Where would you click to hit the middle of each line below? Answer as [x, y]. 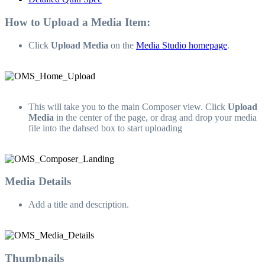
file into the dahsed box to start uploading [105, 128]
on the [122, 45]
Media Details [38, 182]
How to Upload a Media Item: [77, 22]
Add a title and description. [79, 205]
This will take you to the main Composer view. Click [128, 106]
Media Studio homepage [182, 45]
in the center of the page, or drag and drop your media [155, 117]
